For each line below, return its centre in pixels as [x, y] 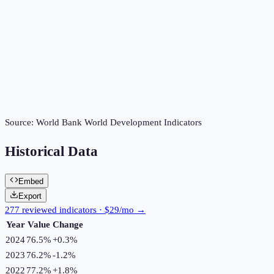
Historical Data [51, 152]
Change [68, 224]
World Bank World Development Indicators [119, 123]
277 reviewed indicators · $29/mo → [75, 209]
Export [30, 196]
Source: [20, 123]
